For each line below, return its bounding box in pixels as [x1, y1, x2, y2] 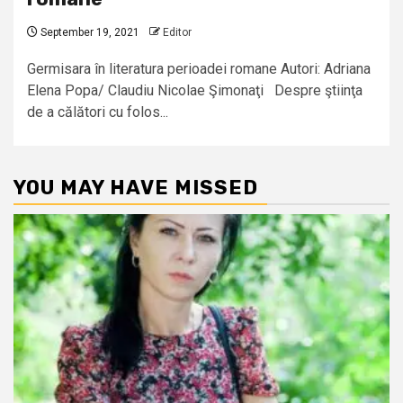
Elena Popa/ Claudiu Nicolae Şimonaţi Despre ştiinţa [27, 82, 363, 100]
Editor [163, 26, 192, 40]
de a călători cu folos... [27, 103, 168, 121]
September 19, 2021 [38, 26, 139, 40]
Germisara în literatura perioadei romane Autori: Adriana [27, 60, 371, 78]
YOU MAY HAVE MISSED [13, 175, 258, 201]
